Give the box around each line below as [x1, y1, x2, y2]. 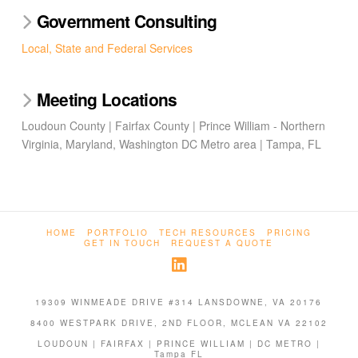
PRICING [266, 226, 312, 238]
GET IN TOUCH [84, 237, 161, 249]
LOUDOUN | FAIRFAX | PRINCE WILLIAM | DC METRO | [37, 337, 320, 349]
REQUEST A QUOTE [171, 237, 274, 249]
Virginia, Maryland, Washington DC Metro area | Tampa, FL [21, 136, 321, 153]
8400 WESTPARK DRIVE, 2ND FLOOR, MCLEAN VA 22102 [30, 316, 328, 328]
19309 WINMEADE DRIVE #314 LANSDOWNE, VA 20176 [35, 296, 323, 308]
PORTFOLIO [86, 226, 149, 238]
